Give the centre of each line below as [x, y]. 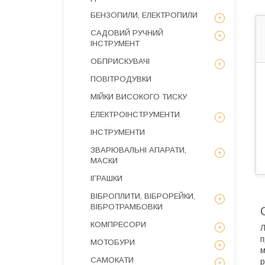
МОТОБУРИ [113, 242]
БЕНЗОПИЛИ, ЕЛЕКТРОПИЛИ [144, 15]
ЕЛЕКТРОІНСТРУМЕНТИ [135, 114]
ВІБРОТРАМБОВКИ [127, 207]
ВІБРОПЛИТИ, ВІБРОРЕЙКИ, [143, 196]
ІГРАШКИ [106, 178]
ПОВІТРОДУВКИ [121, 79]
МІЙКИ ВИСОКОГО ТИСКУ [139, 97]
